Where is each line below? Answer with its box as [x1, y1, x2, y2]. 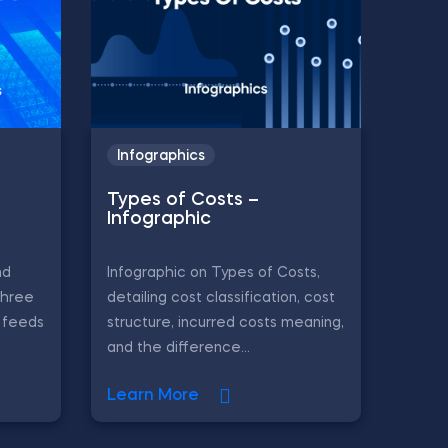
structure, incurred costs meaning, [107, 316, 344, 330]
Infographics [117, 149, 205, 163]
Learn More [107, 388, 199, 404]
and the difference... [107, 341, 250, 355]
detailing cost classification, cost [107, 291, 335, 305]
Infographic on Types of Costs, [107, 266, 320, 280]
